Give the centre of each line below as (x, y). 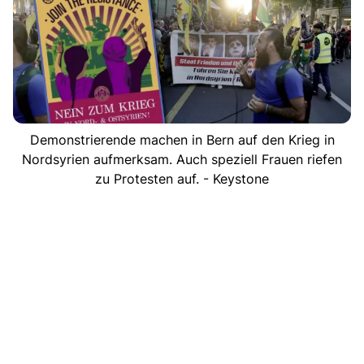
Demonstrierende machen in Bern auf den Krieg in (182, 139)
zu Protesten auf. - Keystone (182, 178)
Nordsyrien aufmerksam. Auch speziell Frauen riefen (182, 159)
